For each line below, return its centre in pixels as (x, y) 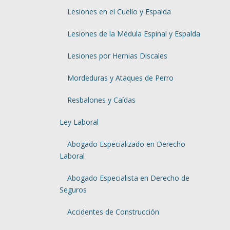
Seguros (73, 190)
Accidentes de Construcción (113, 212)
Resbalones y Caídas (101, 100)
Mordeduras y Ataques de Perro (120, 78)
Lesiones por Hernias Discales (117, 56)
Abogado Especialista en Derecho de (128, 178)
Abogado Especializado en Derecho (126, 144)
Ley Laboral (79, 122)
